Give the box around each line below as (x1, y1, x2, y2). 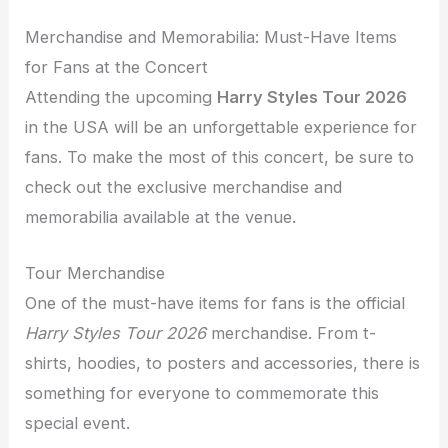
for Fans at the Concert (25, 57, 209, 78)
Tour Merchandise (25, 263, 166, 284)
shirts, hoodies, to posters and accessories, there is (25, 353, 421, 374)
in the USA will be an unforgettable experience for (25, 117, 418, 138)
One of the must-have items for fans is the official (25, 293, 406, 314)
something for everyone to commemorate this (25, 383, 380, 404)
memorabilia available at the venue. (25, 207, 297, 228)
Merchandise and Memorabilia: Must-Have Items (25, 27, 398, 48)
